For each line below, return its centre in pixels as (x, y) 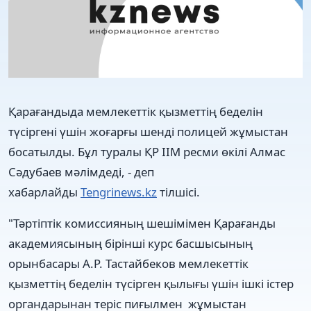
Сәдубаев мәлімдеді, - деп (81, 171)
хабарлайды (44, 192)
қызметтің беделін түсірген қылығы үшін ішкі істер (151, 283)
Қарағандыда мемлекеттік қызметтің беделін (136, 111)
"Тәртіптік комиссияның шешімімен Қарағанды (142, 223)
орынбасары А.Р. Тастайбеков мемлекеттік (128, 263)
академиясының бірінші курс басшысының (131, 243)
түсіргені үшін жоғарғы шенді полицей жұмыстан (148, 131)
